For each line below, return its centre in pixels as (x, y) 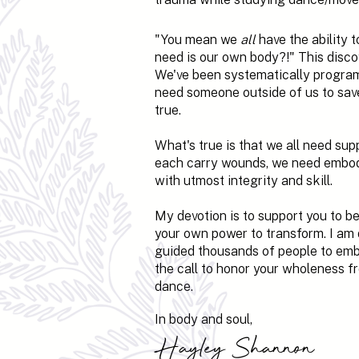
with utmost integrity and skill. (244, 180)
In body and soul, (204, 319)
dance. (174, 286)
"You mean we (198, 39)
